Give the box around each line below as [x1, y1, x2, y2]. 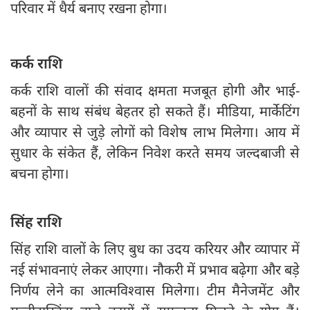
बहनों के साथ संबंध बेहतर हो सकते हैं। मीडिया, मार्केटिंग [10, 102, 300, 121]
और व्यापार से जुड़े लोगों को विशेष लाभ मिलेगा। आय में [10, 122, 300, 142]
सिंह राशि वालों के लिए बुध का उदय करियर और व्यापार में [10, 239, 300, 259]
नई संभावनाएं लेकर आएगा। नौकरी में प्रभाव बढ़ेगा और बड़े [10, 260, 300, 280]
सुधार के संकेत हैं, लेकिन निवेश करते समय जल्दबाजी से [10, 143, 300, 163]
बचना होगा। [10, 164, 69, 183]
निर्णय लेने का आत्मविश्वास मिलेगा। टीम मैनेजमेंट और [10, 281, 300, 300]
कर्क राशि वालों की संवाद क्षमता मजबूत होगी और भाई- [10, 81, 300, 100]
